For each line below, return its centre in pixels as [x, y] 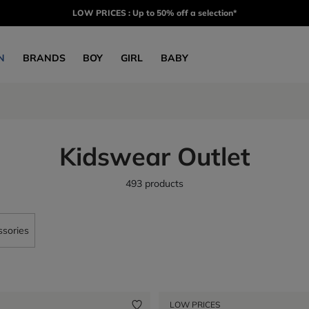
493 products [154, 183]
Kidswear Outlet [154, 156]
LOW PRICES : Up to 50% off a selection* [154, 13]
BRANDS [44, 58]
